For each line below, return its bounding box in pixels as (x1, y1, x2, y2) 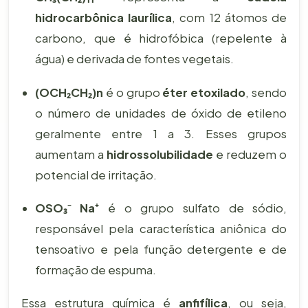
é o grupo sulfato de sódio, (99, 201, 287, 216)
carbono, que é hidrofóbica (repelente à (34, 31, 287, 46)
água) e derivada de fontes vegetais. (34, 52, 234, 67)
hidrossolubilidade (106, 146, 213, 162)
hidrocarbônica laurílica (34, 10, 172, 25)
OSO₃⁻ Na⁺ (34, 201, 100, 216)
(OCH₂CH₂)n (34, 85, 103, 100)
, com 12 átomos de (171, 10, 287, 25)
